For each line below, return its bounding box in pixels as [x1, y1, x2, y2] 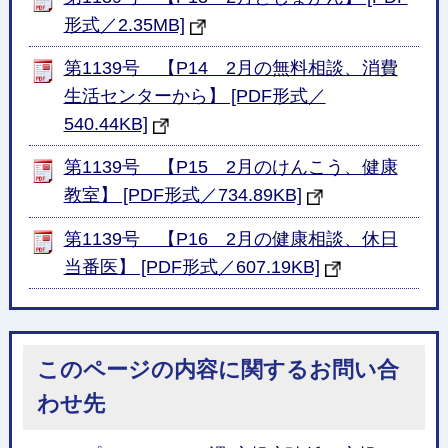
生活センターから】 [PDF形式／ [63, 85, 326, 106]
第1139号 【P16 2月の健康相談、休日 [63, 228, 398, 249]
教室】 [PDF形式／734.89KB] [63, 185, 302, 206]
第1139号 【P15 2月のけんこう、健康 [63, 157, 398, 178]
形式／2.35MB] [63, 14, 185, 35]
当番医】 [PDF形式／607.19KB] [63, 256, 320, 277]
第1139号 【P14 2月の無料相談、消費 [63, 57, 398, 78]
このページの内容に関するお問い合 [36, 357, 399, 383]
